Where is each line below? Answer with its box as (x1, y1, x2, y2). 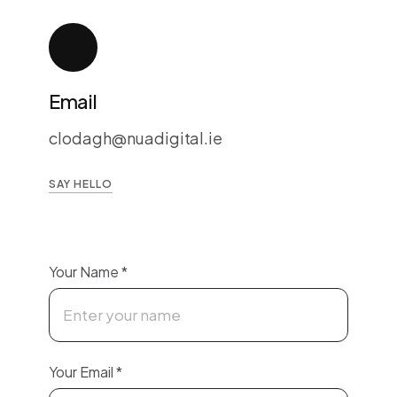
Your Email (49, 362, 116, 381)
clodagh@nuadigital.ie (49, 128, 223, 148)
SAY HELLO (49, 177, 113, 191)
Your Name (49, 262, 121, 281)
